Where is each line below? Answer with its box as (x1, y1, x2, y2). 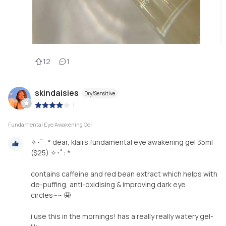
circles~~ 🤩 (31, 190, 71, 200)
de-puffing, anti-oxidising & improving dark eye (31, 179, 186, 189)
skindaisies (35, 87, 79, 98)
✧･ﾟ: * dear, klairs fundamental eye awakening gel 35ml (31, 137, 213, 147)
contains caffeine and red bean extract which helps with (31, 168, 217, 179)
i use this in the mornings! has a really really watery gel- (31, 211, 213, 221)
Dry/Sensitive (84, 89, 115, 97)
